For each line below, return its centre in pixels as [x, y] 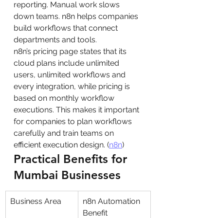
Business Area [36, 201]
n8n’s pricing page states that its [71, 51]
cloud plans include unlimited [67, 63]
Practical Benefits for [72, 159]
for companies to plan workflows [74, 121]
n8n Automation [112, 201]
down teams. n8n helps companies [77, 16]
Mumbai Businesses [67, 175]
